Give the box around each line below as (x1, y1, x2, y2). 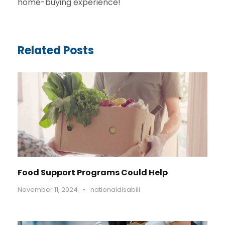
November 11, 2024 (18, 184, 78, 194)
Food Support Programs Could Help (18, 166, 168, 178)
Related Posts (18, 42, 94, 58)
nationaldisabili (90, 184, 140, 194)
